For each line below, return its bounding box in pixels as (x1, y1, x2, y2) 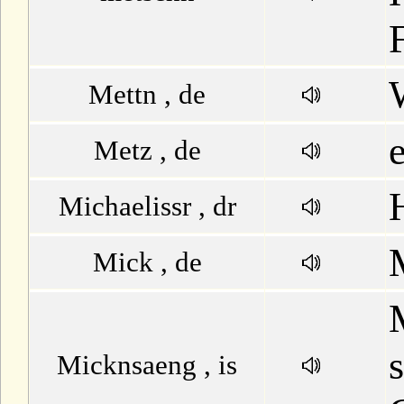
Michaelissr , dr (58, 190, 236, 222)
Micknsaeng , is (57, 349, 237, 381)
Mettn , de (88, 78, 206, 110)
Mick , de (92, 246, 202, 278)
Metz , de (93, 134, 201, 166)
